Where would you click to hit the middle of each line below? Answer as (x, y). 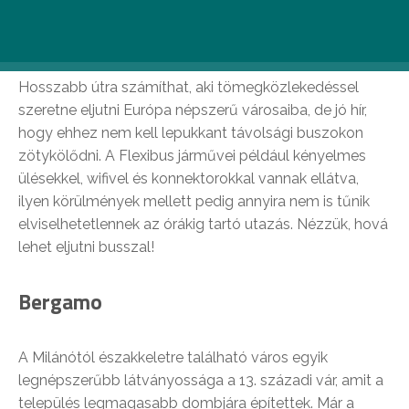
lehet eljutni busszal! (86, 247)
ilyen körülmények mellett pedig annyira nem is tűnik (194, 201)
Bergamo (60, 302)
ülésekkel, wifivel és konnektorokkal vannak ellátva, (189, 178)
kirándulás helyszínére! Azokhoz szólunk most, (193, 20)
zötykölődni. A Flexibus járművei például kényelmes (192, 156)
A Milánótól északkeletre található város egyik (173, 357)
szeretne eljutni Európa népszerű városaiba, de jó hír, (193, 110)
